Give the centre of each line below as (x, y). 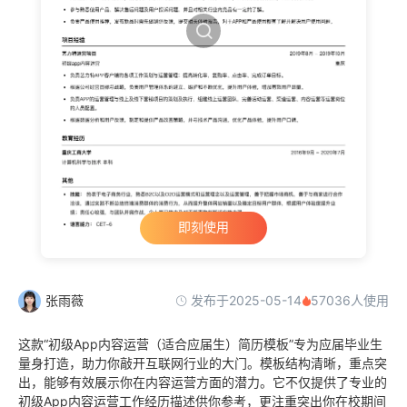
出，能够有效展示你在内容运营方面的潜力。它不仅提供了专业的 (203, 382)
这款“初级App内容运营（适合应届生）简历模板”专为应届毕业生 (200, 343)
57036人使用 (350, 301)
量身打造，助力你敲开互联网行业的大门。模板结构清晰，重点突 (203, 362)
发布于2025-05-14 (244, 300)
